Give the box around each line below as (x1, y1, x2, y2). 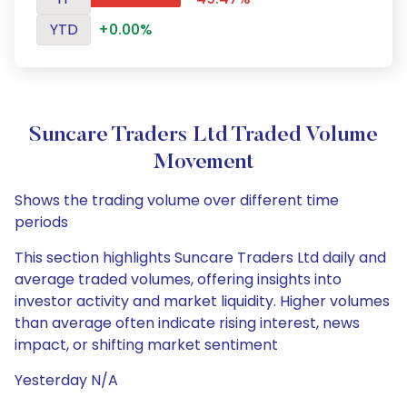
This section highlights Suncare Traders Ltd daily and (15, 247, 386, 268)
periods (15, 212, 68, 233)
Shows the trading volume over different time (15, 190, 339, 211)
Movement (153, 152, 254, 174)
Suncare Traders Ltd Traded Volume (29, 124, 378, 146)
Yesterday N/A (15, 370, 118, 391)
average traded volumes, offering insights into (15, 269, 342, 290)
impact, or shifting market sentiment (15, 334, 278, 355)
